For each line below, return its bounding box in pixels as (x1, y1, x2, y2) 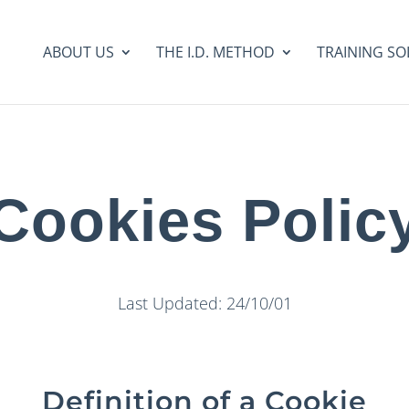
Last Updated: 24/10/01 (117, 291, 292, 314)
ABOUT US (42, 42, 114, 62)
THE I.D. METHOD (155, 42, 275, 62)
